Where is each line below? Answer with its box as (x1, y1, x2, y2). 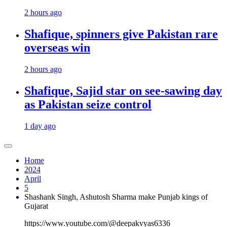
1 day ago (24, 121, 56, 130)
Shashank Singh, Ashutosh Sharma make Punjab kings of (24, 192, 208, 201)
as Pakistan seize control (24, 97, 152, 111)
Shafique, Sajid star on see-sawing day (24, 84, 222, 97)
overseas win (24, 41, 90, 55)
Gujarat (24, 201, 48, 210)
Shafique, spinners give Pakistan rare (24, 27, 218, 41)
